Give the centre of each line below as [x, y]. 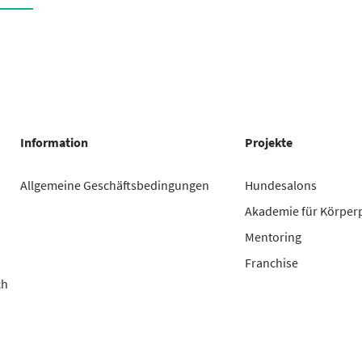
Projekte [269, 143]
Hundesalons [281, 185]
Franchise [272, 263]
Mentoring [274, 237]
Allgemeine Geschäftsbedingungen [114, 185]
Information [54, 143]
